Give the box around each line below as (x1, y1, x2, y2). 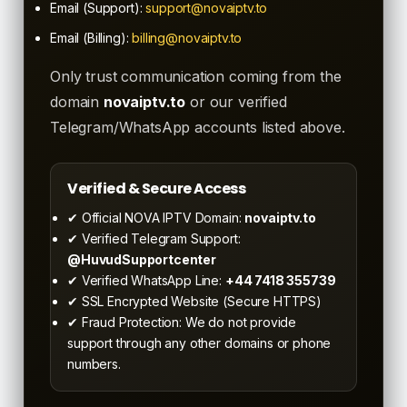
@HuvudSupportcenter (67, 251, 216, 267)
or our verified (185, 92, 287, 111)
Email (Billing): (50, 29, 133, 45)
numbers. (67, 355, 121, 372)
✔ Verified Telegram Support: (67, 230, 241, 246)
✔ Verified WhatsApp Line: (67, 272, 225, 288)
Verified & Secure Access (67, 177, 246, 199)
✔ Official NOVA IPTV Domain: (67, 209, 245, 225)
